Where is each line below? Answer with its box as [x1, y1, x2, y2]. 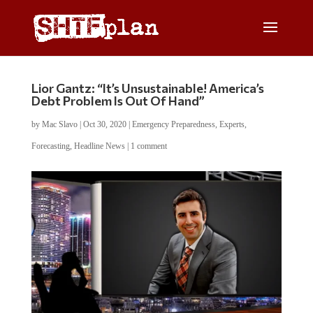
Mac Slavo [41, 119, 78, 129]
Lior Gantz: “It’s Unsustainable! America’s [31, 80, 264, 96]
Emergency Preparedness [131, 119, 215, 129]
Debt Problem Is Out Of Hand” [31, 93, 205, 108]
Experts [219, 119, 245, 129]
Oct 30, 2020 [82, 119, 126, 129]
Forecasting [31, 141, 70, 151]
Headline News [73, 141, 125, 151]
